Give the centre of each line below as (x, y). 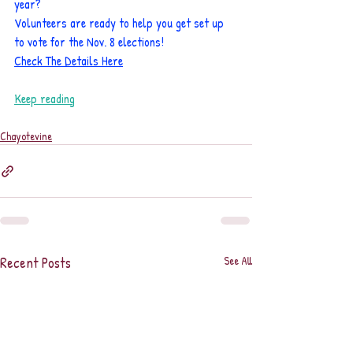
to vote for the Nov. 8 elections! (89, 42)
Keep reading (45, 99)
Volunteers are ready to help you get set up (121, 23)
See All (238, 261)
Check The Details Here (69, 61)
